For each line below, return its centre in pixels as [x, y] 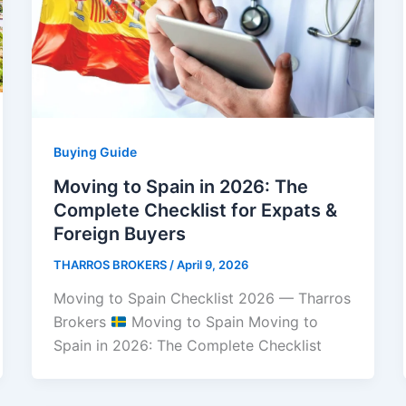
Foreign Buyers [119, 233]
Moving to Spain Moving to [222, 322]
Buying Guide [95, 151]
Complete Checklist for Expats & [195, 210]
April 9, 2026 [212, 264]
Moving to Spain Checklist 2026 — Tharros [202, 299]
